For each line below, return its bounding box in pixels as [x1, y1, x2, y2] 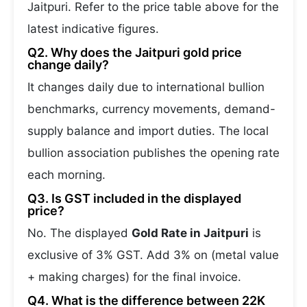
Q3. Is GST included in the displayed [27, 191, 241, 206]
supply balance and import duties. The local [27, 124, 269, 138]
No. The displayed [27, 226, 132, 240]
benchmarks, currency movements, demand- [27, 102, 275, 116]
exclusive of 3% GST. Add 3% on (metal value [27, 248, 279, 262]
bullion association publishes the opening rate [27, 146, 280, 160]
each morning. [27, 168, 106, 182]
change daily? [27, 58, 109, 72]
